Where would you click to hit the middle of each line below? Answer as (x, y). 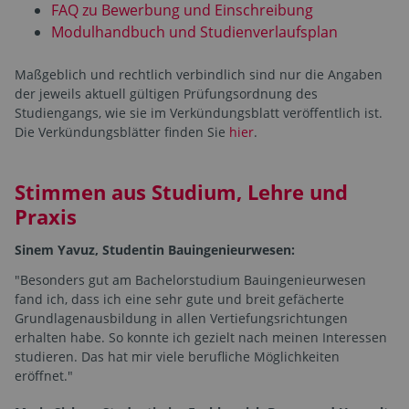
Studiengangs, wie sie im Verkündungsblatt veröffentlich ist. (199, 113)
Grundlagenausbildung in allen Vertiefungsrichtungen (181, 319)
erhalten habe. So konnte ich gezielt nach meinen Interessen (201, 338)
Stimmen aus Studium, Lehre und (181, 192)
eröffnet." (44, 376)
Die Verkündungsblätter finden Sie (122, 132)
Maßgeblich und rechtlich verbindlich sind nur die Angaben (199, 75)
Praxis (46, 217)
